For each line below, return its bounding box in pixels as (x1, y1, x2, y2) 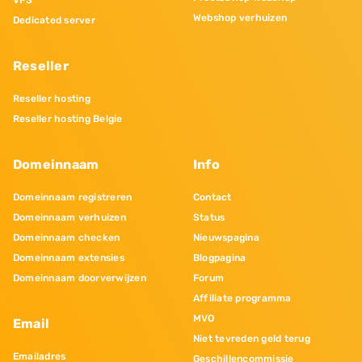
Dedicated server (13, 15, 95, 27)
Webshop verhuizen (193, 12, 288, 24)
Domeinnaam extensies (13, 252, 124, 264)
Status (193, 212, 225, 224)
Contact (193, 192, 232, 204)
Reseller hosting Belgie (13, 113, 123, 125)
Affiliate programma (193, 293, 292, 305)
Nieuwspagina (193, 232, 259, 244)
